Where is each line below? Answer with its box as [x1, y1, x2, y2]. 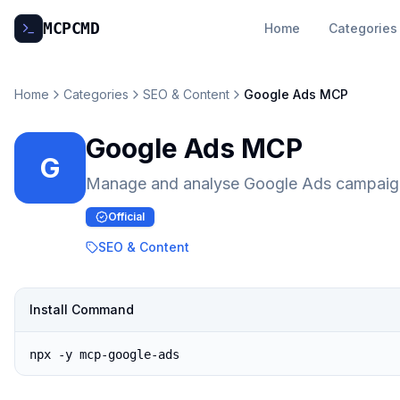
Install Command [29, 302, 134, 317]
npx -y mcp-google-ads [29, 347, 179, 362]
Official [108, 210, 145, 223]
